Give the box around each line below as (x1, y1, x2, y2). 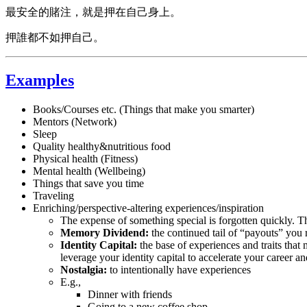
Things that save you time (33, 177, 144, 189)
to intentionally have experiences (107, 263, 251, 275)
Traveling (33, 189, 74, 201)
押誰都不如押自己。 (5, 31, 104, 43)
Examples (5, 71, 74, 89)
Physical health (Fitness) (33, 152, 138, 164)
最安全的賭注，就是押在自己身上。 (5, 5, 181, 18)
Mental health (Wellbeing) (33, 164, 145, 177)
